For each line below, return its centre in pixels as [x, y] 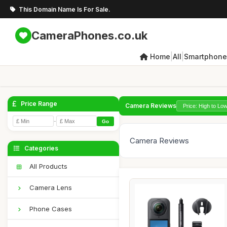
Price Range [38, 104]
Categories [41, 148]
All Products [47, 166]
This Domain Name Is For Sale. [65, 9]
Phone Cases [50, 209]
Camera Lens [50, 187]
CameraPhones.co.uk [89, 35]
